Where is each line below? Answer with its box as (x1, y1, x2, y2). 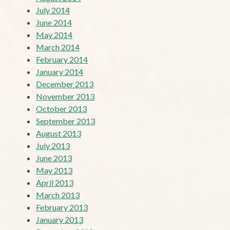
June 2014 (36, 17, 72, 27)
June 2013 (36, 152, 72, 163)
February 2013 (36, 202, 88, 212)
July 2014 (36, 5, 70, 15)
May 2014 (36, 29, 72, 40)
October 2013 (36, 103, 87, 113)
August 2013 (36, 128, 81, 138)
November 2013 (36, 91, 94, 101)
